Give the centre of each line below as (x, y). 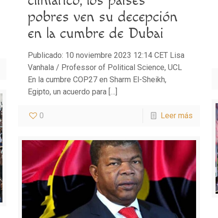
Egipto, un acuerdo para (67, 91)
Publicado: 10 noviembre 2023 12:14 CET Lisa (106, 55)
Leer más (177, 115)
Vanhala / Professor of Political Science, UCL (107, 67)
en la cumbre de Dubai (95, 33)
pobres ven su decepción (102, 17)
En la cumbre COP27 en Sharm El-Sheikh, (97, 79)
